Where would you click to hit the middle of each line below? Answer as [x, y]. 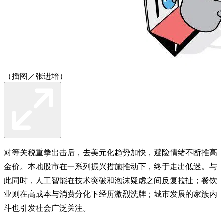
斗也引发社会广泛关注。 [47, 208]
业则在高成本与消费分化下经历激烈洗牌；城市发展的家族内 [110, 194]
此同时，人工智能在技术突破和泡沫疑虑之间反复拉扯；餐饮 [110, 180]
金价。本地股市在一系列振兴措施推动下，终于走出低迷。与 [110, 166]
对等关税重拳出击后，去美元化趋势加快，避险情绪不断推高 [110, 152]
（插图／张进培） [36, 76]
